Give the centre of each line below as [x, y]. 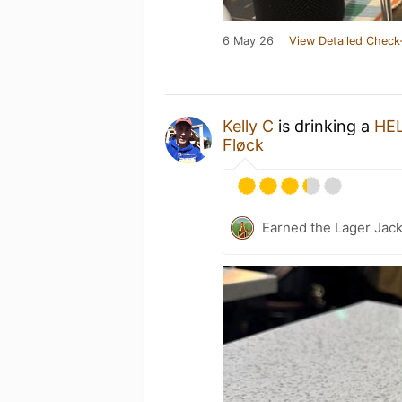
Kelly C [248, 126]
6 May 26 [248, 40]
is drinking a [324, 126]
